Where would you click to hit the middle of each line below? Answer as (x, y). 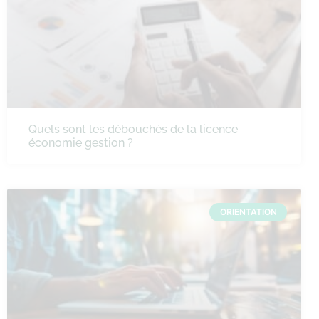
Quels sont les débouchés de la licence (133, 129)
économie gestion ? (81, 143)
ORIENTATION (248, 212)
